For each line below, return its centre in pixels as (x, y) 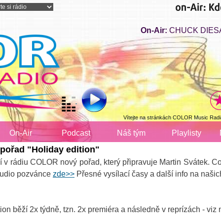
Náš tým (131, 133)
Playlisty (186, 133)
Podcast (76, 133)
